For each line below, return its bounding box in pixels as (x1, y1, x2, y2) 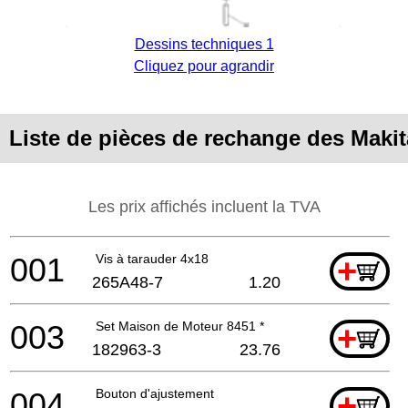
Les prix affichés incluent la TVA (87, 197, 321, 216)
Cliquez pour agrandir (134, 57, 274, 74)
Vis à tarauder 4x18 (96, 250, 209, 266)
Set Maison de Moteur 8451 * (96, 318, 264, 333)
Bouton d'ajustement (96, 385, 214, 401)
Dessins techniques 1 (134, 36, 274, 52)
